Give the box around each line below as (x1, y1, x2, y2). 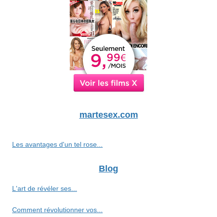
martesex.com (79, 110, 138, 120)
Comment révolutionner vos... (12, 206, 103, 214)
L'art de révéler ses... (12, 185, 77, 193)
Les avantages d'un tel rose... (12, 140, 103, 149)
